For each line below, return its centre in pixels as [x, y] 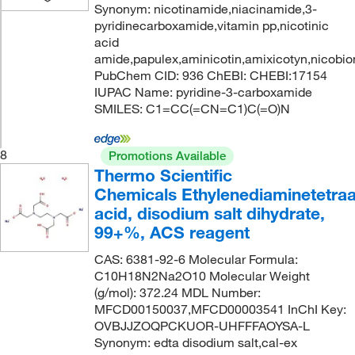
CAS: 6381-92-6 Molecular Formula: [196, 259]
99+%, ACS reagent [172, 232]
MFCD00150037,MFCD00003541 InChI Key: [220, 309]
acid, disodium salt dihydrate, [209, 213]
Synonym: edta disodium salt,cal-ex [195, 342]
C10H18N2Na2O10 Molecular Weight [202, 276]
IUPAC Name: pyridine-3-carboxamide [203, 92]
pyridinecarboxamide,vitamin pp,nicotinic [211, 25]
